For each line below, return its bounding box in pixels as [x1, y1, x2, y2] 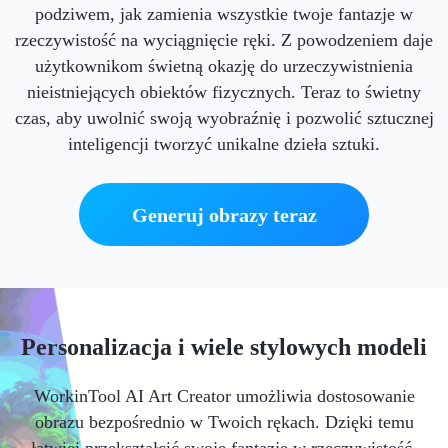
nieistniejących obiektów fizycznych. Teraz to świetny [27, 81, 421, 102]
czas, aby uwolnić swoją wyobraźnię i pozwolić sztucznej [14, 107, 434, 128]
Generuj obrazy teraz [131, 203, 317, 226]
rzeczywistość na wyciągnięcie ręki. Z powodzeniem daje [15, 29, 433, 50]
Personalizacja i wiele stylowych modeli [21, 334, 427, 361]
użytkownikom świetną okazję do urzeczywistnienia [35, 55, 413, 76]
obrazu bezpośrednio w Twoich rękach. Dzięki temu [34, 411, 414, 432]
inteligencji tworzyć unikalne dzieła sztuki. [68, 133, 380, 154]
